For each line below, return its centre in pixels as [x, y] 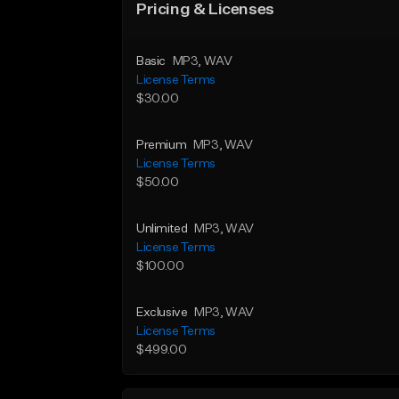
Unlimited [162, 229]
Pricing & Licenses [205, 10]
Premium [162, 145]
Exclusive [162, 313]
